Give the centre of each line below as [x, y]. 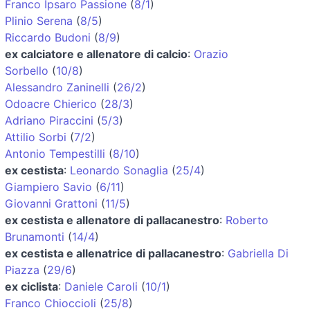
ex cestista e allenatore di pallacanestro [112, 220]
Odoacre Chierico [51, 103]
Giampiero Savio [48, 186]
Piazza [22, 270]
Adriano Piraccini [49, 120]
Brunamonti [35, 236]
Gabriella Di [258, 253]
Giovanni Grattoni [51, 203]
